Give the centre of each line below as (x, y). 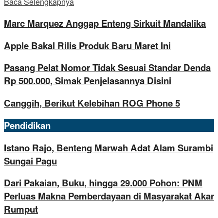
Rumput (21, 209)
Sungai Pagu (30, 161)
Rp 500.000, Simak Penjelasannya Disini (88, 81)
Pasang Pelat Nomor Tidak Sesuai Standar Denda (107, 68)
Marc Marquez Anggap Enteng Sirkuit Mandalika (105, 23)
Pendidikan (27, 125)
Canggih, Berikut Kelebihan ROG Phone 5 (92, 103)
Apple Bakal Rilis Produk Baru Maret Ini (87, 45)
